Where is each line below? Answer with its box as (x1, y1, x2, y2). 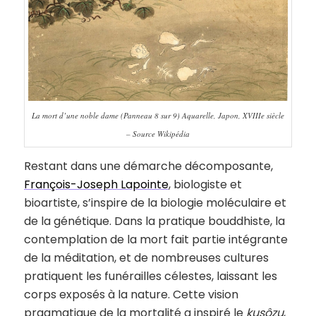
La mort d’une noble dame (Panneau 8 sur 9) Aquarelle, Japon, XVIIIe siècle (31, 110, 284, 121)
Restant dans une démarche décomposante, (23, 158, 273, 175)
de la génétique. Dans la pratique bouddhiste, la (23, 213, 285, 230)
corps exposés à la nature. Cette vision (23, 286, 238, 303)
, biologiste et (168, 176, 242, 193)
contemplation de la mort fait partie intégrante (23, 231, 288, 248)
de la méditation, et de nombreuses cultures (23, 250, 269, 267)
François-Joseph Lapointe (23, 176, 169, 193)
